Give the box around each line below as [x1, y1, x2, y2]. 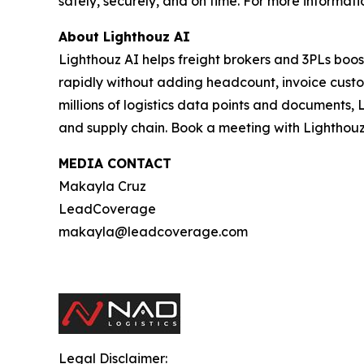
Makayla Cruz [58, 178, 149, 195]
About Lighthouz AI [58, 28, 190, 45]
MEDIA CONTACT [58, 155, 171, 172]
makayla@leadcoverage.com [58, 223, 251, 240]
